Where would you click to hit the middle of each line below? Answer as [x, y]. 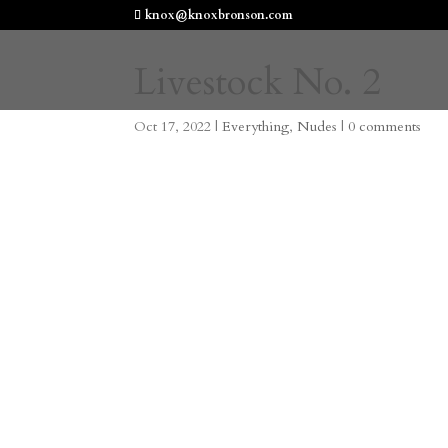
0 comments [385, 126]
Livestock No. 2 [258, 82]
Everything [256, 126]
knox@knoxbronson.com [219, 15]
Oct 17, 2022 [173, 126]
